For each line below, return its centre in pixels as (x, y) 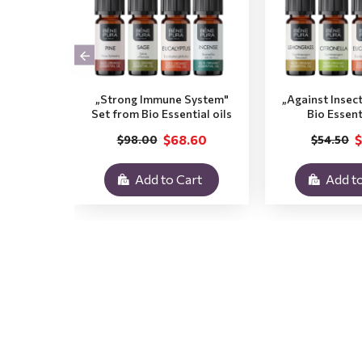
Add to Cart (168, 179)
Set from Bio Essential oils (162, 114)
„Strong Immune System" (162, 99)
